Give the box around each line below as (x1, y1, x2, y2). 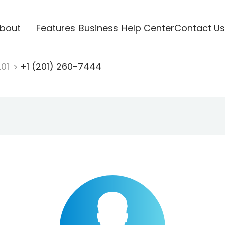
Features (36, 21, 75, 34)
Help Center (121, 21, 174, 34)
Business (78, 21, 118, 34)
